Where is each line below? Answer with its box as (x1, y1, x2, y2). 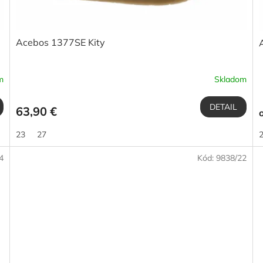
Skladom (214, 73, 247, 85)
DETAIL (209, 102, 237, 113)
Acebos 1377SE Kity (16, 36, 106, 49)
